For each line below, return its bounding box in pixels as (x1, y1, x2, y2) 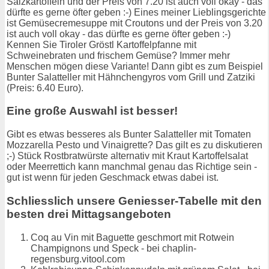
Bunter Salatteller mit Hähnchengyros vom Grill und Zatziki (7, 71, 255, 82)
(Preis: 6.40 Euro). (7, 82, 83, 93)
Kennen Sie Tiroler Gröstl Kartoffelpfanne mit (7, 39, 196, 50)
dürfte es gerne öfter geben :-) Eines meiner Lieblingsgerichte (7, 7, 266, 17)
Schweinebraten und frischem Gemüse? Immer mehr (7, 50, 230, 61)
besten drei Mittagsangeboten (7, 207, 171, 220)
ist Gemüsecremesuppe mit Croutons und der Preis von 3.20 (7, 17, 262, 28)
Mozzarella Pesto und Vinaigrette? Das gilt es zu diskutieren (7, 140, 262, 151)
